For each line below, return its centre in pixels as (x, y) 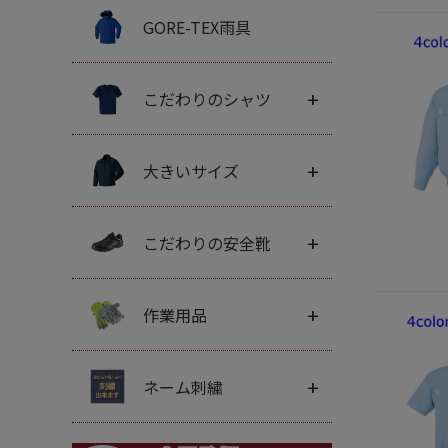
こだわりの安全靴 (207, 242)
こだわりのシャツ (207, 98)
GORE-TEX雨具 (197, 26)
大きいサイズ (191, 170)
